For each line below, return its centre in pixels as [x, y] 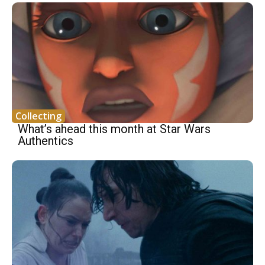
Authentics [46, 141]
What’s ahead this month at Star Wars [114, 129]
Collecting [38, 116]
